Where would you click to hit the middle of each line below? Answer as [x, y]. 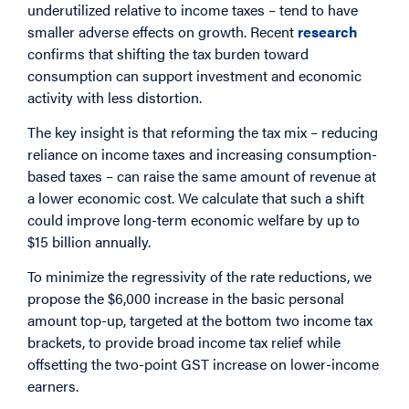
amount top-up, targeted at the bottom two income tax [200, 320]
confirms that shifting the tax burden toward [168, 53]
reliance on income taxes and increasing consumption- [202, 153]
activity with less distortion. [115, 97]
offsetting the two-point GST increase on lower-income [203, 364]
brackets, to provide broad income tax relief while [184, 342]
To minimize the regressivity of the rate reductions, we [199, 277]
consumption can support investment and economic [194, 75]
